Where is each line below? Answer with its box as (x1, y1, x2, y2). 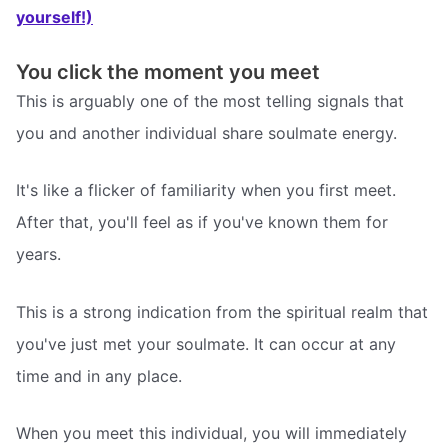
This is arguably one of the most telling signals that (16, 90, 404, 111)
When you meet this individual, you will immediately (16, 423, 407, 444)
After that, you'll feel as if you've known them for (16, 212, 388, 233)
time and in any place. (16, 365, 182, 386)
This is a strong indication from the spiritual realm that (16, 301, 428, 322)
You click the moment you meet (16, 59, 320, 84)
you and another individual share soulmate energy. (16, 122, 397, 143)
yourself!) (16, 7, 93, 27)
